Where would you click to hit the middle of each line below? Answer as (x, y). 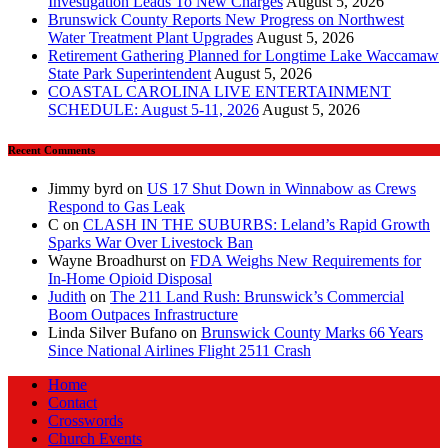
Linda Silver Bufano (112, 333)
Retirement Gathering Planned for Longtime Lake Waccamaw (243, 55)
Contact (72, 403)
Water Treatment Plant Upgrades (150, 37)
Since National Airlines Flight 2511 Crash (179, 351)
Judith (67, 297)
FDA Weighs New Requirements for (305, 261)
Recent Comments (51, 149)
